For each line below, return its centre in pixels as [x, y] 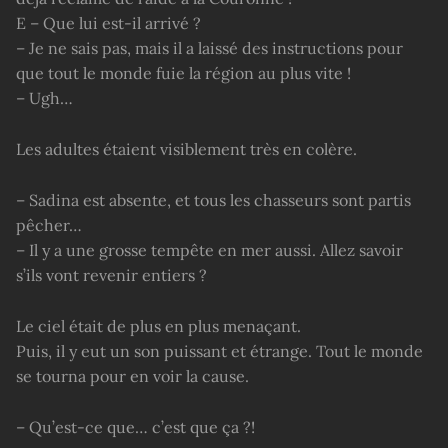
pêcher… [49, 225]
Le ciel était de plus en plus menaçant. [158, 326]
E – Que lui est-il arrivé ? [108, 23]
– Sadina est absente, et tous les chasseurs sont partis [213, 200]
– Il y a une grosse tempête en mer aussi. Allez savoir [209, 250]
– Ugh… [44, 98]
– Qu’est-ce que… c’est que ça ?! [135, 427]
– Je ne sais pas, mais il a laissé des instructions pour [209, 48]
